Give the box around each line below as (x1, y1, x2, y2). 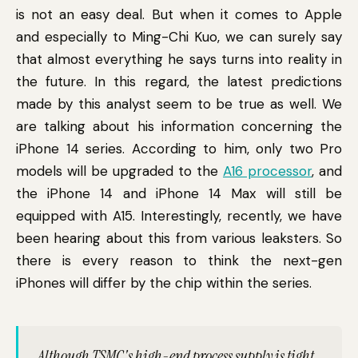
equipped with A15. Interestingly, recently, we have (16, 207, 342, 225)
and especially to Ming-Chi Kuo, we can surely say (16, 28, 342, 46)
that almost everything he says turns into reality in (16, 50, 342, 68)
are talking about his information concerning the (16, 117, 342, 135)
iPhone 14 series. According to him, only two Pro (16, 140, 342, 157)
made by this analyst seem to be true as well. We (16, 95, 342, 113)
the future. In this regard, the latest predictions (16, 73, 342, 90)
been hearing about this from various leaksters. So (16, 229, 342, 247)
